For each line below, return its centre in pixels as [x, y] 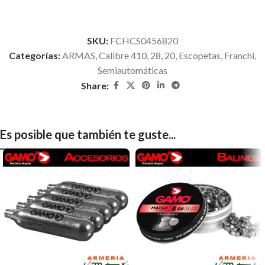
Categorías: [35, 55]
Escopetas [200, 55]
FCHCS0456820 [144, 40]
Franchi [239, 55]
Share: [95, 85]
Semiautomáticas [132, 70]
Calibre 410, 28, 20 [137, 55]
